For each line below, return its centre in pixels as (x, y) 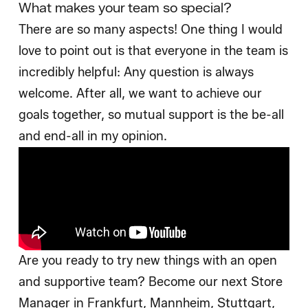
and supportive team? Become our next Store (151, 282)
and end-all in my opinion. (93, 136)
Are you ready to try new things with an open (148, 261)
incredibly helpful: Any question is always (136, 73)
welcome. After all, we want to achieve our (140, 94)
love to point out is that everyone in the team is (153, 51)
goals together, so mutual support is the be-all (151, 115)
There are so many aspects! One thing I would (151, 30)
